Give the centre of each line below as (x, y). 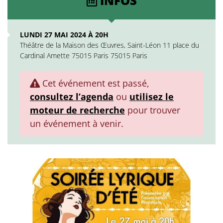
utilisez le (152, 97)
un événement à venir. (77, 123)
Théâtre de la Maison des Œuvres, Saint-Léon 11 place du (110, 45)
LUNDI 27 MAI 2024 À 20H (64, 35)
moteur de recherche (77, 110)
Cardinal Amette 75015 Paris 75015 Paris (84, 56)
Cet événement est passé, (95, 83)
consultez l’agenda (72, 97)
